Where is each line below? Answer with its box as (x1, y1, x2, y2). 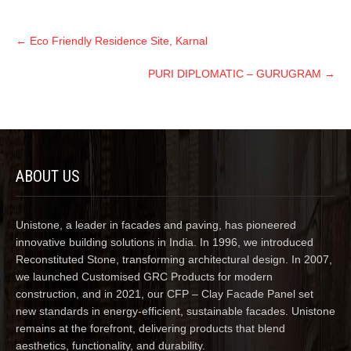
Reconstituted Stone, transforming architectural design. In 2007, (16, 252, 332, 266)
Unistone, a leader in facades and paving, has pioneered (16, 218, 296, 231)
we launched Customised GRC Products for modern (16, 270, 273, 283)
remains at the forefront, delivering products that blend (16, 321, 285, 335)
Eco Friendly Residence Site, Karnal (27, 34, 208, 47)
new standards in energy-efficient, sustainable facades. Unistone (16, 304, 335, 317)
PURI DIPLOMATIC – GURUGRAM (148, 67, 324, 80)
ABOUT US (16, 166, 80, 186)
